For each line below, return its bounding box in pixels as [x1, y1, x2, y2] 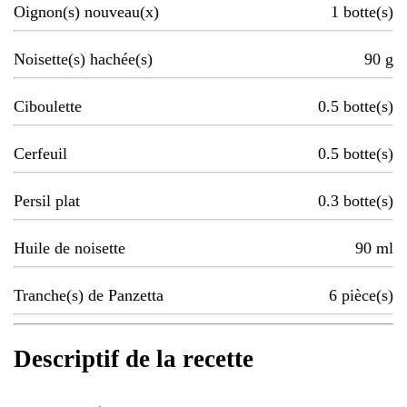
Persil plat [14, 192, 80, 211]
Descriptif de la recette [14, 345, 253, 373]
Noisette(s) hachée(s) [14, 50, 153, 69]
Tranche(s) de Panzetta [14, 286, 164, 305]
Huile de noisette [14, 239, 125, 258]
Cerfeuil [14, 144, 67, 164]
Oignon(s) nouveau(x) [14, 3, 159, 22]
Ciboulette [14, 97, 82, 116]
